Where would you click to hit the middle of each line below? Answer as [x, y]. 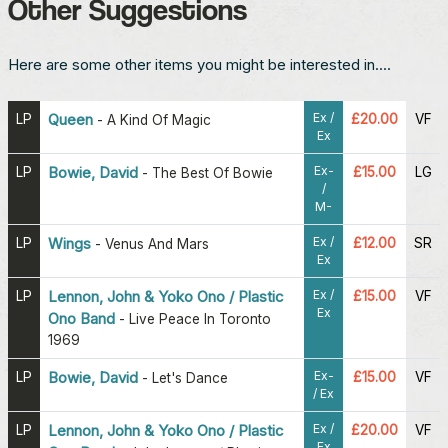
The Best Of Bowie [212, 172]
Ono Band [81, 318]
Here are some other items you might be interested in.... [199, 64]
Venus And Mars [157, 243]
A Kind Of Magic [159, 119]
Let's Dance [190, 377]
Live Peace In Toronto [200, 318]
